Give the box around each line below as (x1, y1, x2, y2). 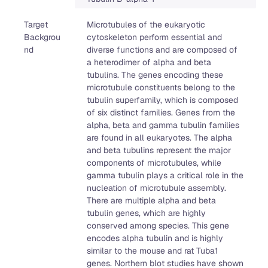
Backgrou (24, 32, 60, 43)
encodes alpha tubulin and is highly (86, 233, 223, 244)
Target (24, 19, 48, 31)
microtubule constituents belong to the (86, 82, 235, 93)
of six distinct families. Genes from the (86, 107, 235, 118)
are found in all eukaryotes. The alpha (86, 132, 232, 144)
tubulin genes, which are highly (86, 208, 206, 219)
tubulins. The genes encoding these (86, 69, 223, 81)
